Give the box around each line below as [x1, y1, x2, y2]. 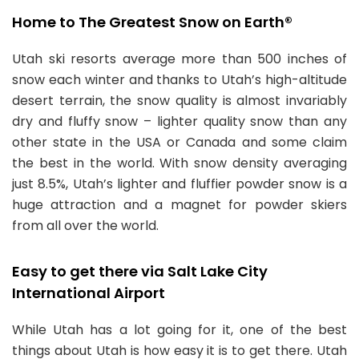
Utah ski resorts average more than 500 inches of [12, 50, 347, 68]
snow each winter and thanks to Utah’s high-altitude [12, 71, 347, 89]
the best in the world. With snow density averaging [12, 154, 347, 172]
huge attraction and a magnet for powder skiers [12, 196, 347, 214]
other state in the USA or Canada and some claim [12, 133, 347, 151]
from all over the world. [12, 216, 159, 235]
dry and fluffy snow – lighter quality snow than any [12, 112, 347, 131]
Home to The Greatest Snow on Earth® [12, 12, 292, 32]
